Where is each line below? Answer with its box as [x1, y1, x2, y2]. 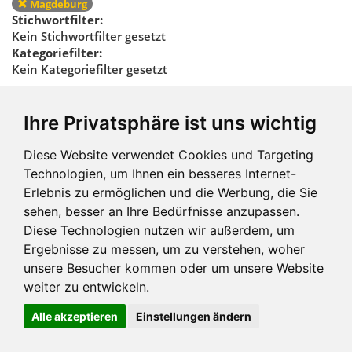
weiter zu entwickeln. [24, 279, 149, 295]
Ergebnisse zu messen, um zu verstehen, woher [24, 241, 305, 257]
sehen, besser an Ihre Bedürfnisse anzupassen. [24, 203, 299, 219]
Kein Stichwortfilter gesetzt [12, 28, 166, 45]
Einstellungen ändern [135, 310, 251, 323]
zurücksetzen [131, 123, 221, 143]
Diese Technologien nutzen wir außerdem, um [24, 222, 295, 238]
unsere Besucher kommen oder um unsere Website [24, 260, 324, 276]
